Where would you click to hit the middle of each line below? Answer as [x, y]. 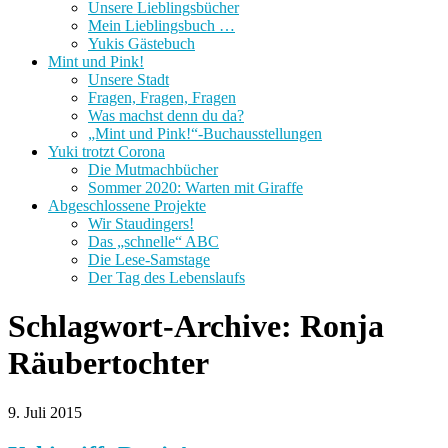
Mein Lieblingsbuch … [161, 25]
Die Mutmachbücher [153, 169]
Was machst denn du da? [166, 115]
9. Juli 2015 [45, 412]
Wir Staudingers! [141, 223]
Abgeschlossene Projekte [127, 205]
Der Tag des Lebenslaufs [166, 277]
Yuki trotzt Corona [106, 151]
